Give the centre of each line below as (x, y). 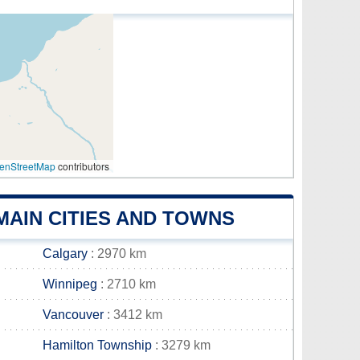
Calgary (65, 254)
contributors (82, 166)
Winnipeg (70, 284)
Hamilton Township (97, 345)
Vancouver (73, 315)
